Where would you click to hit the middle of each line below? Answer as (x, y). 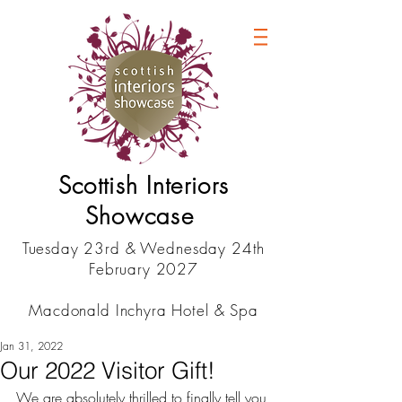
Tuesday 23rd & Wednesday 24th (144, 248)
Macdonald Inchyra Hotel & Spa (144, 310)
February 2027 (144, 269)
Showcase (144, 216)
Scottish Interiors (144, 186)
